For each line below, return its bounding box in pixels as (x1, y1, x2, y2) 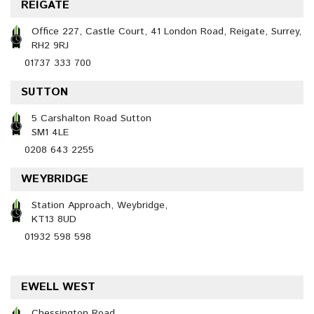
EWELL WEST (21, 279, 95, 295)
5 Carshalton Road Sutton (32, 111, 151, 125)
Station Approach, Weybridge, (32, 198, 168, 212)
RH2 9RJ (32, 39, 69, 53)
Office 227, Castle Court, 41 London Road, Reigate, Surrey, (32, 25, 301, 39)
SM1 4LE (32, 125, 69, 139)
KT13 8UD (32, 212, 76, 226)
